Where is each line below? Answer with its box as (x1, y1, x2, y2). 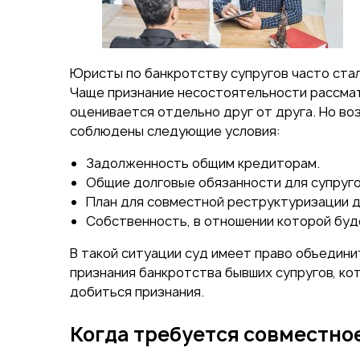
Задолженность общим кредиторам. (86, 153, 320, 172)
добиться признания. (70, 282, 204, 301)
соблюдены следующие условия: (70, 121, 280, 140)
